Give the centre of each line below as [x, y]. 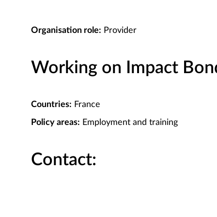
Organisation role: [66, 31]
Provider [119, 31]
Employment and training [129, 123]
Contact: [64, 160]
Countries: [51, 105]
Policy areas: [55, 123]
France [86, 105]
